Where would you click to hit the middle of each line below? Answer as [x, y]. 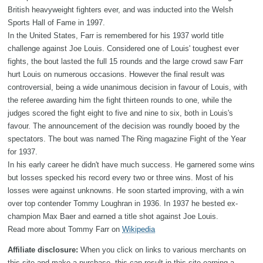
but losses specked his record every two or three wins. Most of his [121, 177]
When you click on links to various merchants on [162, 249]
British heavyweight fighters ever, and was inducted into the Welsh [120, 9]
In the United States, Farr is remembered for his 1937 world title [116, 35]
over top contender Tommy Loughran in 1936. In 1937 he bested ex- [123, 203]
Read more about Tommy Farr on [65, 229]
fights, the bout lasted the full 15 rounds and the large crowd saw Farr [125, 61]
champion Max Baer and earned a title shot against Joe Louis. [113, 216]
